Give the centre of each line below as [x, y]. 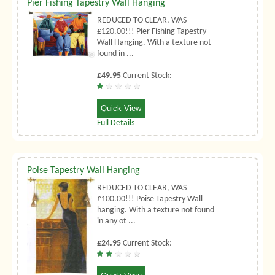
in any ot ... [117, 221]
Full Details [116, 123]
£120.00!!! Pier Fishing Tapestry [152, 31]
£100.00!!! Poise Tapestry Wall [150, 199]
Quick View [121, 108]
